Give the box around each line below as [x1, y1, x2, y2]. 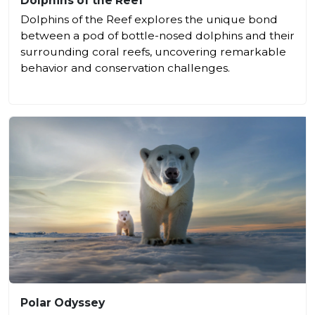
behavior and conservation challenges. [20, 60, 230, 75]
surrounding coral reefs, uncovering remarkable [20, 44, 286, 58]
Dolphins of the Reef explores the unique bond [20, 12, 278, 26]
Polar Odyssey [20, 295, 105, 309]
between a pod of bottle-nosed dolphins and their [20, 28, 295, 42]
